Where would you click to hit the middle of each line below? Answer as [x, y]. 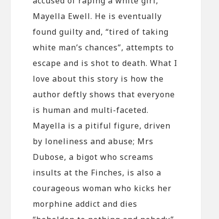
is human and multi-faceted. [91, 110]
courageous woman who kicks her [102, 188]
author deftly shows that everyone [104, 94]
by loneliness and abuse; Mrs [93, 141]
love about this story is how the [99, 78]
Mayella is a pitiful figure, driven [102, 125]
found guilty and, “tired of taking [101, 32]
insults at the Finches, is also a [97, 172]
